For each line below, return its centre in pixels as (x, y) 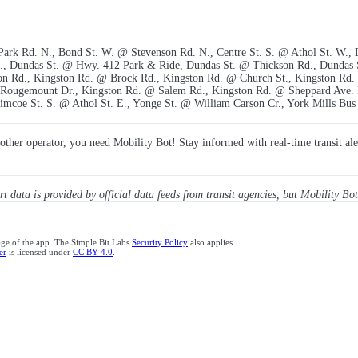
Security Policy (160, 243)
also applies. (211, 243)
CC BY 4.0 (93, 252)
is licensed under (40, 252)
